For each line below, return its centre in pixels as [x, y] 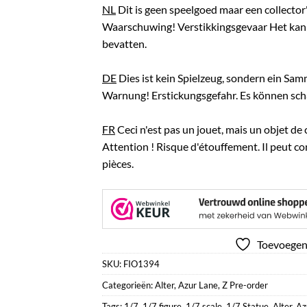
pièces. [118, 163]
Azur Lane [198, 285]
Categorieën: [128, 285]
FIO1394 [142, 263]
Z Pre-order [245, 285]
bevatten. [124, 43]
